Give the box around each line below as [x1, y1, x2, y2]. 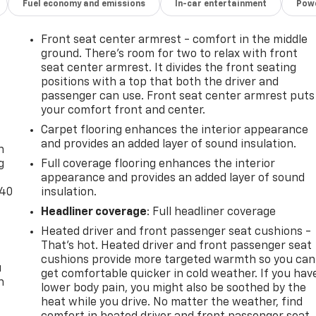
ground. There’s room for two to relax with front [41, 48, 298, 60]
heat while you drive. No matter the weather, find [41, 296, 303, 308]
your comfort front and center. [41, 104, 206, 116]
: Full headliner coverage [147, 206, 276, 218]
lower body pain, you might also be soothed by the [41, 282, 307, 294]
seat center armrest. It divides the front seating [41, 62, 297, 74]
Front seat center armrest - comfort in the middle [41, 34, 308, 46]
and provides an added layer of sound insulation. [41, 138, 297, 150]
